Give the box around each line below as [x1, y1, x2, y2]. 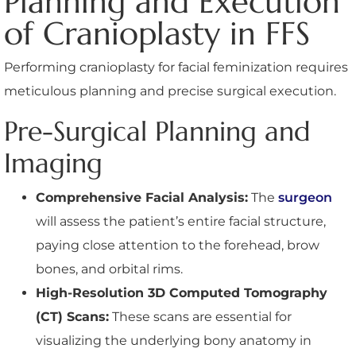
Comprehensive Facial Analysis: [36, 189, 248, 205]
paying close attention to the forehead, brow [36, 237, 319, 253]
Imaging [4, 145, 103, 180]
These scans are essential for [109, 308, 292, 324]
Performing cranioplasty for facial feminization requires [4, 59, 348, 75]
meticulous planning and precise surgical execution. [4, 83, 336, 99]
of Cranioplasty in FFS [4, 13, 310, 53]
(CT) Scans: [36, 308, 109, 324]
